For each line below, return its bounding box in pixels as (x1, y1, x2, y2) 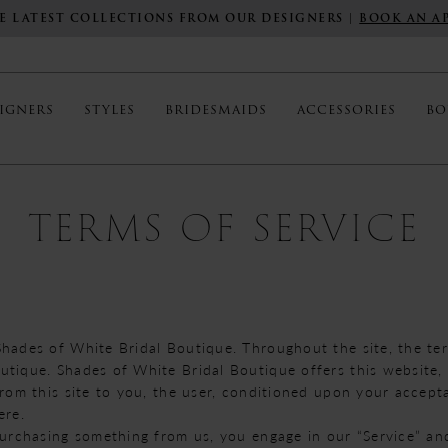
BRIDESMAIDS (165, 100, 267, 120)
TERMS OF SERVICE (28, 199, 420, 257)
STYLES (84, 100, 135, 120)
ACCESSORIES (297, 100, 396, 120)
